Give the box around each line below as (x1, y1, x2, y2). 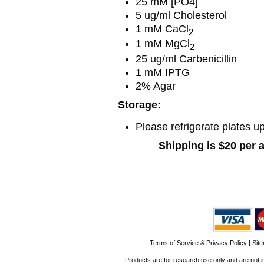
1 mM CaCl (136, 22, 189, 35)
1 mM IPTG (136, 66, 190, 78)
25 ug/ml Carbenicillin (136, 52, 237, 65)
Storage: (118, 98, 161, 111)
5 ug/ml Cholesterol (136, 9, 227, 21)
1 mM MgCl (136, 38, 190, 50)
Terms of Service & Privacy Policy (150, 239, 247, 246)
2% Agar (136, 80, 176, 92)
